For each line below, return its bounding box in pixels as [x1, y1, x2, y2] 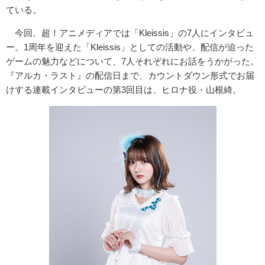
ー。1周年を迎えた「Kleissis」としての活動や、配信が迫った [6, 42, 254, 52]
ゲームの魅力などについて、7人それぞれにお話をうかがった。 [6, 56, 259, 66]
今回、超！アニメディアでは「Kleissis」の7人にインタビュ [6, 28, 254, 38]
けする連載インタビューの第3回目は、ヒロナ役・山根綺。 [6, 85, 241, 95]
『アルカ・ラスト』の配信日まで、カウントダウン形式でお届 [6, 70, 254, 80]
